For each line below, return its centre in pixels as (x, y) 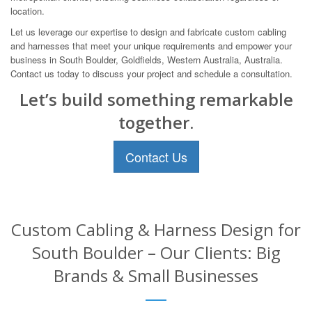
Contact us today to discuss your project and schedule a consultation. (151, 73)
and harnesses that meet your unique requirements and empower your (151, 45)
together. (156, 122)
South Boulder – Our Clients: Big (156, 252)
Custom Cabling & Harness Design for (156, 229)
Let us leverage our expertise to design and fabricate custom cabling (148, 31)
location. (28, 10)
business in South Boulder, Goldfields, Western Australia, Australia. (147, 59)
